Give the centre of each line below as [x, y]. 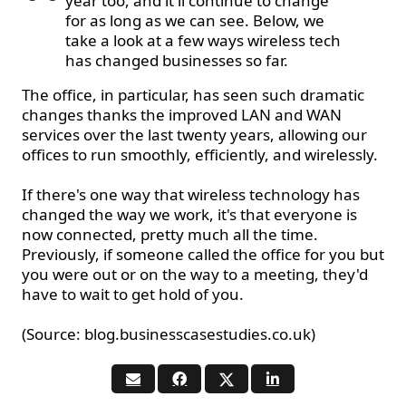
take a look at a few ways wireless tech [203, 41]
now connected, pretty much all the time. [170, 235]
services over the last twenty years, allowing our [194, 135]
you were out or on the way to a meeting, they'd [195, 275]
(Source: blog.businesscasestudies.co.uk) [169, 334]
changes [54, 115]
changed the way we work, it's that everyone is [189, 215]
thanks [112, 115]
